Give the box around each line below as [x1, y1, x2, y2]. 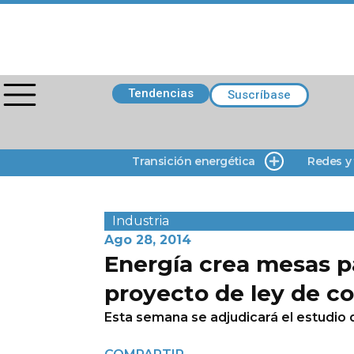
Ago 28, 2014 [104, 232, 191, 247]
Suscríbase [228, 88, 291, 102]
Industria [112, 213, 169, 228]
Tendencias [128, 86, 194, 100]
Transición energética [132, 154, 255, 168]
